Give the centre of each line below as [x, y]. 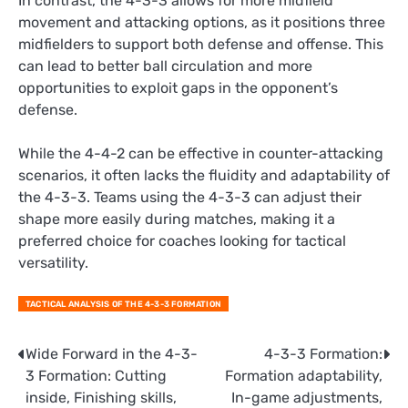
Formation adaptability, [304, 376]
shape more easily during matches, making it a [177, 219]
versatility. [53, 262]
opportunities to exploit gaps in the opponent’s [178, 87]
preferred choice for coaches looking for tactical [182, 240]
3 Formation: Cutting [96, 376]
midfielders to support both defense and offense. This [201, 44]
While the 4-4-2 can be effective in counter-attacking [201, 153]
